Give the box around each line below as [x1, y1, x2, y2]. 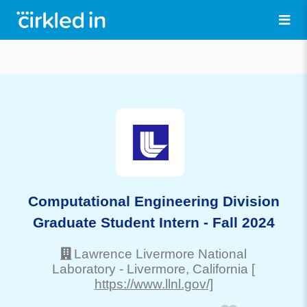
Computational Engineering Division [27, 193, 280, 209]
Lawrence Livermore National [74, 246, 247, 261]
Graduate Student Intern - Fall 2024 [32, 214, 275, 230]
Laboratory [52, 261, 116, 276]
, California [186, 261, 248, 276]
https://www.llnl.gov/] [94, 276, 213, 291]
